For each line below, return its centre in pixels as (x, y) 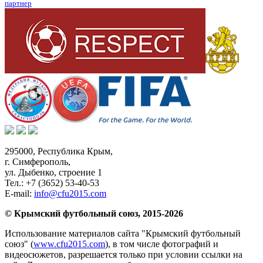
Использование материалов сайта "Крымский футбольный (123, 233)
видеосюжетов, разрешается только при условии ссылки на (124, 254)
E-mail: (19, 193)
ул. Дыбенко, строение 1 (53, 172)
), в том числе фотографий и (162, 244)
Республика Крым (74, 151)
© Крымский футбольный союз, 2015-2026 (94, 213)
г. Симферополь (36, 161)
